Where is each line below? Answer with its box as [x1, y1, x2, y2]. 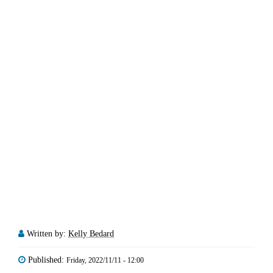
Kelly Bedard [68, 229, 114, 239]
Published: [28, 255, 66, 265]
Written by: [27, 229, 68, 239]
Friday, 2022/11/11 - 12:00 [66, 256, 144, 265]
